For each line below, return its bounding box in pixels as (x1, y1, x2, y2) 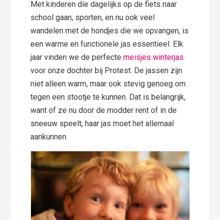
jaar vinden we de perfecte (30, 53, 124, 62)
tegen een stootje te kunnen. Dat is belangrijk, (30, 92, 186, 102)
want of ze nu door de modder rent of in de (30, 106, 177, 115)
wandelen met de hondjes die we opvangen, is (30, 26, 189, 36)
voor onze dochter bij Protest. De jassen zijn (30, 66, 183, 76)
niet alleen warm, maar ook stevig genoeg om (30, 79, 186, 89)
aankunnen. (30, 132, 68, 142)
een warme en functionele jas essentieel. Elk (30, 39, 184, 49)
